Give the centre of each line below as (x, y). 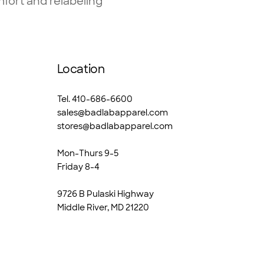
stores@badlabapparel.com (115, 126)
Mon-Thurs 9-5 (88, 153)
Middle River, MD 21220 (103, 207)
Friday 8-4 (78, 166)
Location (81, 70)
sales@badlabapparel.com (112, 112)
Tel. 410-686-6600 (95, 99)
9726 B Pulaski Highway (105, 194)
